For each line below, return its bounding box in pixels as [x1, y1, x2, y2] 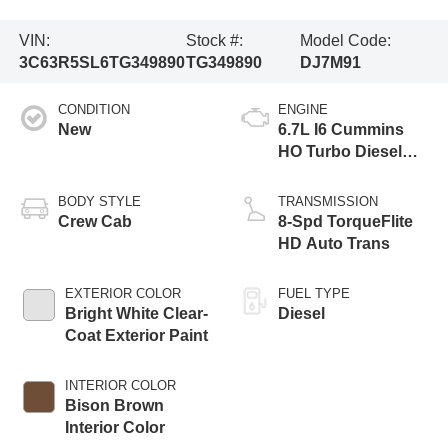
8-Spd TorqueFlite [278, 213, 413, 231]
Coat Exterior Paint [64, 327, 208, 345]
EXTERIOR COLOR [64, 286, 181, 302]
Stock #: [185, 31, 243, 49]
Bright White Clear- [64, 305, 208, 323]
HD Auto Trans [278, 235, 390, 253]
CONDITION [57, 102, 130, 118]
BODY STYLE [57, 194, 141, 210]
